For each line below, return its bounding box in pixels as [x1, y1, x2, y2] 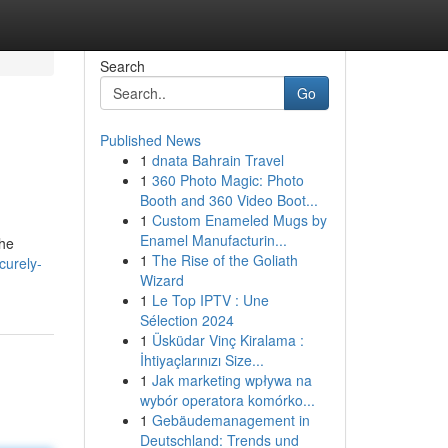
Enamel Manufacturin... [139, 230, 287, 250]
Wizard [139, 270, 184, 290]
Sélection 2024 [139, 310, 234, 330]
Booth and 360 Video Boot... [139, 190, 318, 210]
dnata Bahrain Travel [151, 150, 284, 170]
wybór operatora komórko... [139, 390, 315, 410]
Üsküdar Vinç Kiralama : [151, 330, 304, 350]
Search [99, 56, 145, 76]
